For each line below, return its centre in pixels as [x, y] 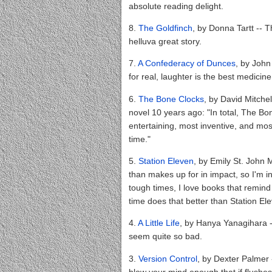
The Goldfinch [165, 28]
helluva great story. [166, 42]
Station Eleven [166, 161]
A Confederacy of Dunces [187, 63]
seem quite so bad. [165, 236]
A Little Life [159, 223]
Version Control [168, 258]
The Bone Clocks [171, 99]
